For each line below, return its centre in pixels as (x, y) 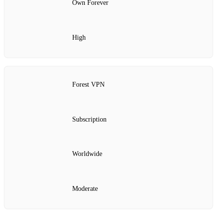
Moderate (85, 188)
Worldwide (87, 154)
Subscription (89, 119)
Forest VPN (88, 85)
